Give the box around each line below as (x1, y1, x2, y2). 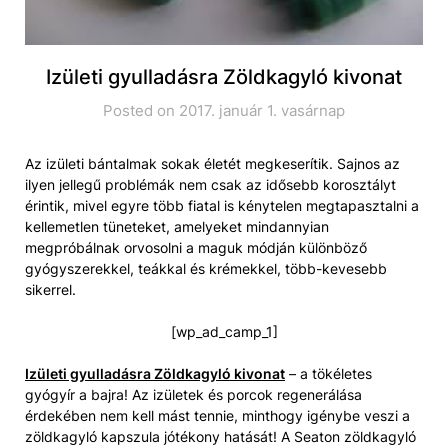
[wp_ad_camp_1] (170, 323, 278, 341)
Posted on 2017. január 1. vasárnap (103, 101, 345, 121)
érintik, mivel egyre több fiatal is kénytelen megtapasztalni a (25, 197, 419, 215)
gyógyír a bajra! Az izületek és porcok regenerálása (25, 386, 362, 404)
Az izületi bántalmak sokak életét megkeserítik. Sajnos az (25, 155, 400, 173)
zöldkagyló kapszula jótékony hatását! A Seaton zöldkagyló (25, 428, 416, 446)
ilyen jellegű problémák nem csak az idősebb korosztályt (25, 176, 396, 194)
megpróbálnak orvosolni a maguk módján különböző (25, 239, 367, 257)
